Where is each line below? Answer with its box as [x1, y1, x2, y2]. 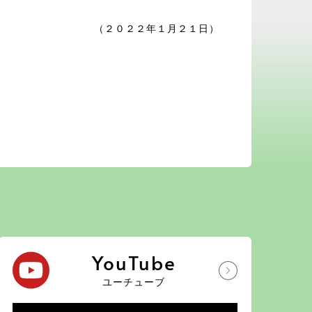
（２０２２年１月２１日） [94, 24, 219, 35]
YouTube [91, 249, 176, 276]
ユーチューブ [102, 276, 166, 288]
